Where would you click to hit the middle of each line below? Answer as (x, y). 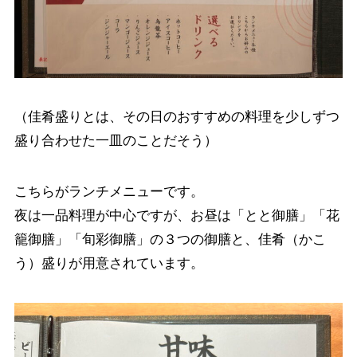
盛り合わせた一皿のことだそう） (116, 140)
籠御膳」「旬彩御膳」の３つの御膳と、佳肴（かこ (170, 239)
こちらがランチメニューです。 (109, 191)
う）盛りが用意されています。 (109, 263)
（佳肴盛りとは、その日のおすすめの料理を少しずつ (177, 116)
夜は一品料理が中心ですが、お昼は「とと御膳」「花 (177, 215)
